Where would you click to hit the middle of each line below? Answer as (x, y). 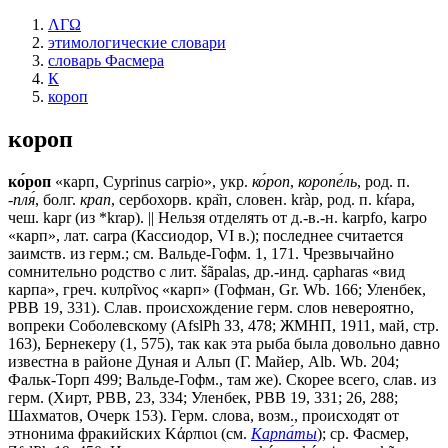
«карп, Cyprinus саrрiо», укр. (151, 181)
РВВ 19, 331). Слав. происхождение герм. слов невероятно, (211, 307)
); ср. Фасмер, (363, 433)
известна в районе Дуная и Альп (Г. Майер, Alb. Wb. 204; (203, 361)
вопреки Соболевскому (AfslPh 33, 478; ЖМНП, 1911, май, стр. (223, 325)
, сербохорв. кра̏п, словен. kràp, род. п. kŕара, (263, 199)
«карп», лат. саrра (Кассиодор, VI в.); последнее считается (205, 235)
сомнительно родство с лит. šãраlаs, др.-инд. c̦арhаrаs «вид (206, 271)
